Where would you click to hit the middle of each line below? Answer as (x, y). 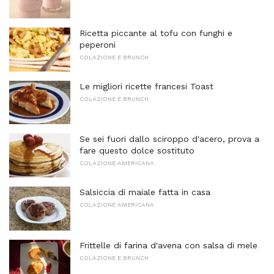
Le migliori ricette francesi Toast (146, 86)
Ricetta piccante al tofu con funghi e (156, 33)
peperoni (98, 45)
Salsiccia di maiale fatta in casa (145, 192)
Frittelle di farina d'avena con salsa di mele (168, 245)
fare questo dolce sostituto (137, 151)
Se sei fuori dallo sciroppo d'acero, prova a (169, 139)
